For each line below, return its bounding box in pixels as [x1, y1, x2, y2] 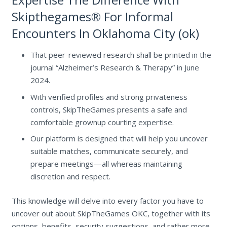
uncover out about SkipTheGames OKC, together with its [11, 208, 210, 218]
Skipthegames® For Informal [11, 8, 173, 25]
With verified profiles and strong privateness [30, 91, 187, 102]
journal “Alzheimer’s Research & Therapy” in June [30, 62, 199, 73]
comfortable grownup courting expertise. [30, 117, 174, 127]
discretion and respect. [30, 171, 110, 182]
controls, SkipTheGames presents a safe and [30, 104, 187, 115]
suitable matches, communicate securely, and [30, 146, 188, 157]
